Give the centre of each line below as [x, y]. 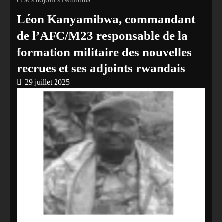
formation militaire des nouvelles [104, 52]
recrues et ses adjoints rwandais [101, 68]
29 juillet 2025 [47, 82]
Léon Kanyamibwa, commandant [106, 19]
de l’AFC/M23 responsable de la [102, 35]
